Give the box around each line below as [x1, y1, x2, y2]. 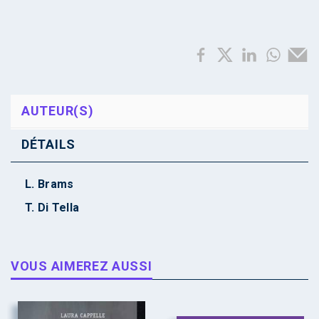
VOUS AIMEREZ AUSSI [11, 258, 152, 273]
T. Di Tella [25, 201, 80, 214]
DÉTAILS [21, 137, 75, 152]
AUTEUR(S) [21, 103, 94, 118]
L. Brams [25, 177, 74, 191]
